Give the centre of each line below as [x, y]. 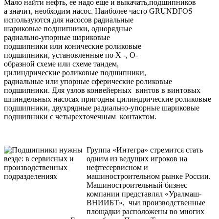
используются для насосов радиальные [69, 20]
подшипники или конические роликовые [73, 46]
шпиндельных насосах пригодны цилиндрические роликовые [108, 99]
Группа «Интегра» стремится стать [145, 150]
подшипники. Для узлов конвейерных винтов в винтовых [102, 90]
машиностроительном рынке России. [149, 176]
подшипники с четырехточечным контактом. [80, 117]
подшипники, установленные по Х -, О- [71, 55]
